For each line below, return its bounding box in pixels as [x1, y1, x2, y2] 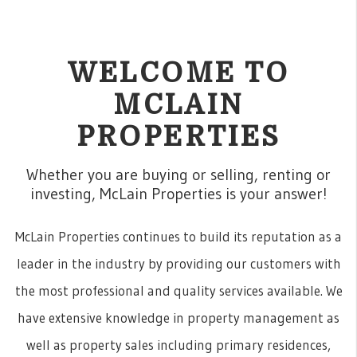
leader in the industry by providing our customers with [16, 255, 341, 272]
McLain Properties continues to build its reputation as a [15, 228, 342, 245]
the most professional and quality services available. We [14, 282, 343, 299]
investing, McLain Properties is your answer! [30, 184, 327, 203]
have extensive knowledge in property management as [18, 309, 339, 326]
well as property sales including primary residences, [26, 336, 331, 353]
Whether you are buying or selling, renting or [26, 165, 331, 184]
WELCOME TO [67, 57, 290, 88]
